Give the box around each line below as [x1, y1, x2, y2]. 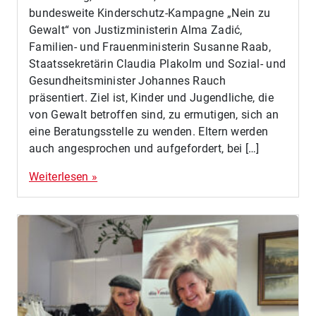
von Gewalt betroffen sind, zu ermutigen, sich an [29, 107, 279, 121]
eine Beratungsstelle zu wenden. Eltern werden [29, 124, 269, 138]
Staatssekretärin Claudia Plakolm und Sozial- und [29, 56, 286, 71]
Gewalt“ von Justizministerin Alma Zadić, [29, 23, 243, 37]
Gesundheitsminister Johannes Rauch [29, 73, 226, 87]
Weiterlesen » [29, 169, 98, 183]
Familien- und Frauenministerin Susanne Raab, [29, 39, 272, 54]
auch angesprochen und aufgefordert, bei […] [29, 141, 260, 155]
